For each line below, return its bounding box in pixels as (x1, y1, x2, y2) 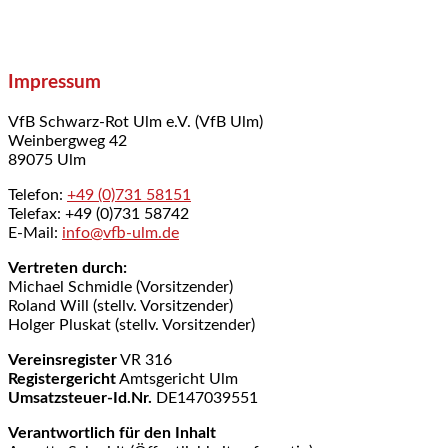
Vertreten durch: (8, 259, 127, 276)
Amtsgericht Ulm (116, 370, 238, 387)
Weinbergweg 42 (8, 132, 127, 149)
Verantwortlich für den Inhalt (8, 424, 216, 441)
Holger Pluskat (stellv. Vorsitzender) (8, 316, 255, 333)
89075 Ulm (8, 151, 86, 168)
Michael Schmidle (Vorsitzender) (8, 278, 233, 295)
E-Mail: (8, 224, 62, 241)
